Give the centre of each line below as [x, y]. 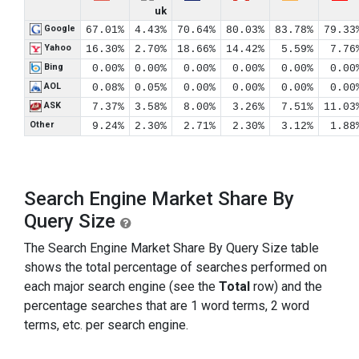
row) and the [286, 286]
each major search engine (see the [121, 286]
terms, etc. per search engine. [106, 325]
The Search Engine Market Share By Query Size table [171, 248]
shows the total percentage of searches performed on [175, 267]
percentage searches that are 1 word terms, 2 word [167, 306]
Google [58, 28]
